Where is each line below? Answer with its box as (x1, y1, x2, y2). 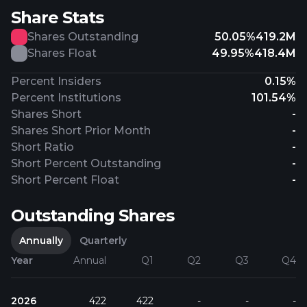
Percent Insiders (11, 75, 101, 88)
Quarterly (79, 234, 127, 247)
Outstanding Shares (11, 206, 174, 225)
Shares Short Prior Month (11, 124, 151, 137)
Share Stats (11, 8, 103, 27)
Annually (19, 234, 63, 247)
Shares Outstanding (27, 30, 138, 43)
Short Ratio (11, 140, 74, 153)
